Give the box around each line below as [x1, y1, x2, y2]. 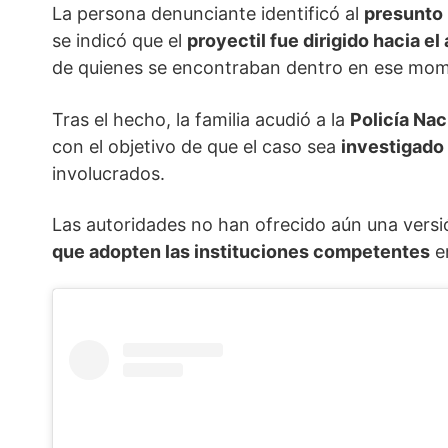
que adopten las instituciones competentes [52, 241, 430, 263]
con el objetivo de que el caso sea [52, 136, 341, 158]
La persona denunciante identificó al [52, 3, 364, 25]
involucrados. [52, 163, 165, 185]
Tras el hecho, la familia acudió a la [52, 109, 350, 131]
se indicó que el [52, 30, 187, 52]
